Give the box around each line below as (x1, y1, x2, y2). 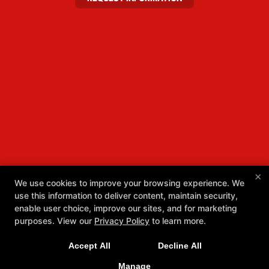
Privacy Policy (94, 216, 150, 226)
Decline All (157, 241, 202, 250)
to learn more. (150, 216, 206, 226)
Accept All (68, 241, 110, 250)
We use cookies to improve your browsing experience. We (14, 178, 244, 188)
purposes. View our (14, 216, 94, 226)
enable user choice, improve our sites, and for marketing (14, 203, 237, 213)
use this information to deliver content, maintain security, (14, 190, 238, 201)
